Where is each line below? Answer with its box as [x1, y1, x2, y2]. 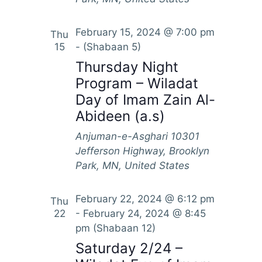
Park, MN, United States [75, 159, 189, 171]
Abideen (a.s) [75, 107, 165, 125]
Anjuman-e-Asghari [75, 130, 171, 142]
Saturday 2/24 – [75, 239, 182, 257]
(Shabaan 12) [89, 222, 156, 234]
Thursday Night [75, 58, 178, 75]
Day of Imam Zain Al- [75, 91, 215, 108]
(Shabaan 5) [82, 40, 141, 53]
